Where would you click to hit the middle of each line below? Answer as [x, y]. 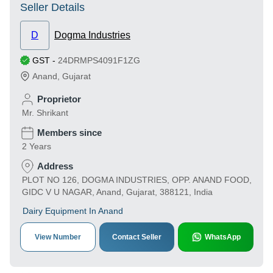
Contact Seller [137, 237]
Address [55, 166]
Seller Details [52, 7]
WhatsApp [222, 237]
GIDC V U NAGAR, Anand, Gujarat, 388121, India [117, 192]
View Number [58, 237]
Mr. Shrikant [45, 113]
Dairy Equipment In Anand [73, 211]
